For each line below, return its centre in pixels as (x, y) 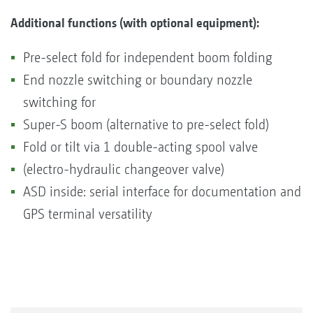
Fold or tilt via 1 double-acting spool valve (142, 147)
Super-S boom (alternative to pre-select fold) (146, 124)
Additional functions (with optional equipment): (135, 22)
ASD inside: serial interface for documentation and (162, 191)
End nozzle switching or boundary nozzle (138, 80)
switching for (61, 102)
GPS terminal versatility (88, 214)
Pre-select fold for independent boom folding (148, 57)
